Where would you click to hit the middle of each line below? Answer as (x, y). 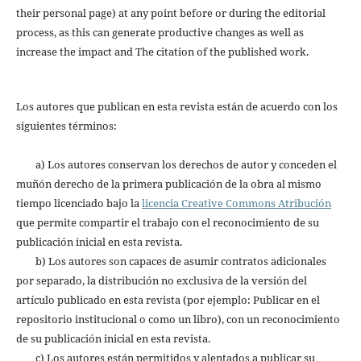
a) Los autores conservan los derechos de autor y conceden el (176, 165)
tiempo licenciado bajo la (79, 203)
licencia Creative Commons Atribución (236, 203)
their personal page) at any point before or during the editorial (170, 13)
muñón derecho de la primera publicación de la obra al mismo (168, 184)
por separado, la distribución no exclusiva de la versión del (161, 281)
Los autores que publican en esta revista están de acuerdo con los (176, 107)
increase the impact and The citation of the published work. (162, 52)
